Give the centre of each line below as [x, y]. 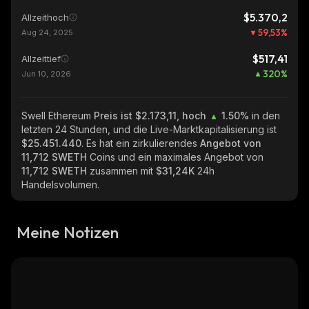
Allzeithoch [45, 17]
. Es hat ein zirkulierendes [141, 143]
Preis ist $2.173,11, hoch [151, 116]
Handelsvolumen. [60, 185]
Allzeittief [41, 59]
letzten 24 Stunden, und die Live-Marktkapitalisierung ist [149, 129]
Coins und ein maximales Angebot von [177, 157]
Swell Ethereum [58, 116]
